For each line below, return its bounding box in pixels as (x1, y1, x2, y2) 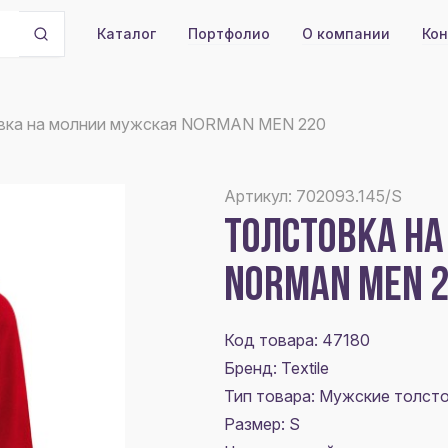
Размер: (224, 414, 289, 434)
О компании (301, 24, 390, 42)
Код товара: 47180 (224, 330, 370, 350)
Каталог (96, 25, 156, 42)
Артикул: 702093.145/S (224, 186, 402, 206)
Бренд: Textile (224, 358, 329, 378)
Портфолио (187, 24, 270, 42)
